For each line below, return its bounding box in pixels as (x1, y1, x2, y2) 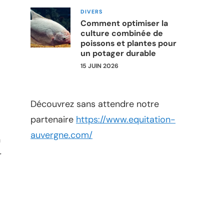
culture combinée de (80, 27, 163, 38)
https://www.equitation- (76, 113, 175, 125)
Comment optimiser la (80, 17, 168, 28)
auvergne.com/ (30, 128, 92, 141)
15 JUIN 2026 (80, 61, 118, 70)
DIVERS (80, 7, 102, 15)
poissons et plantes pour (80, 37, 176, 48)
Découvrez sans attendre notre (30, 97, 159, 110)
